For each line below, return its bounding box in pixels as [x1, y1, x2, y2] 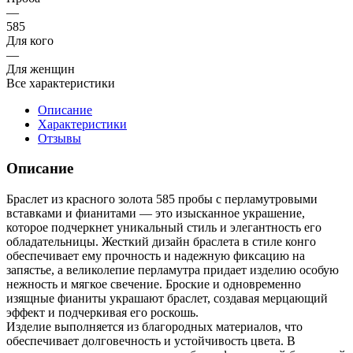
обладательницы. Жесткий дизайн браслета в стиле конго [6, 235, 316, 249]
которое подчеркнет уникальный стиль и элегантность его [6, 221, 321, 235]
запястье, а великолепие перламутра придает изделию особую [6, 263, 339, 277]
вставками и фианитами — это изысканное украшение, [6, 206, 305, 221]
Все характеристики [6, 76, 115, 90]
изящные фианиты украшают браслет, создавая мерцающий [6, 292, 328, 306]
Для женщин [6, 61, 75, 76]
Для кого [6, 33, 54, 47]
